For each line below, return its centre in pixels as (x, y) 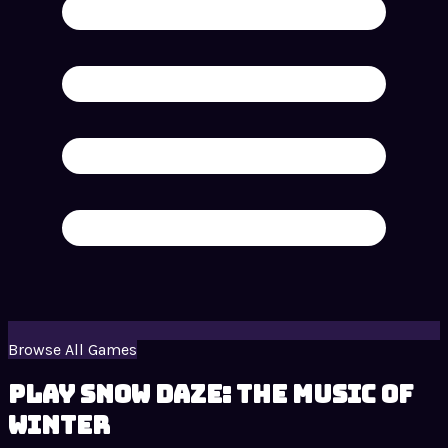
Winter (59, 426)
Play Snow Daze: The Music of (210, 395)
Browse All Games (72, 350)
